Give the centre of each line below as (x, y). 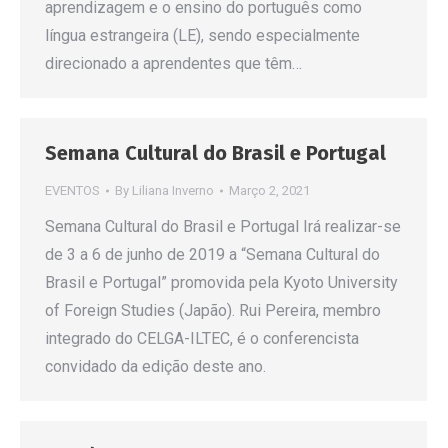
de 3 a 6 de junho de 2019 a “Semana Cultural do (212, 254)
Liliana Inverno (173, 190)
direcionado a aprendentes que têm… (173, 63)
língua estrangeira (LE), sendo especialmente (202, 35)
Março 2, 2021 (269, 190)
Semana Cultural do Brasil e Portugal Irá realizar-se (223, 226)
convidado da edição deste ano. (155, 366)
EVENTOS (72, 190)
